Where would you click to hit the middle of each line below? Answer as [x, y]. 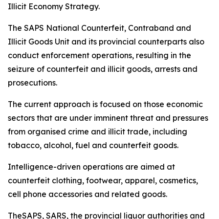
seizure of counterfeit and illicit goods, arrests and [103, 69]
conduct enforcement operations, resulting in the [99, 55]
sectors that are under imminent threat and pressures [108, 118]
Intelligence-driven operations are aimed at [91, 167]
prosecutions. [33, 83]
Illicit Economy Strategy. [54, 6]
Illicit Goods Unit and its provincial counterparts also [106, 42]
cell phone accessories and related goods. [88, 194]
